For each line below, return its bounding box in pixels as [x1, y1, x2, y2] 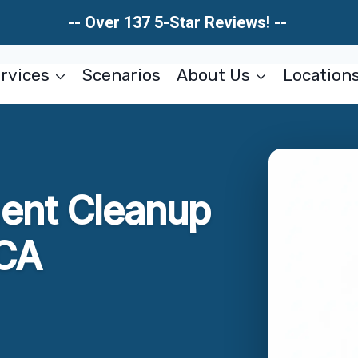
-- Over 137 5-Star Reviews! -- [67, 13, 291, 32]
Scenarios [82, 65, 161, 85]
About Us [176, 65, 250, 85]
